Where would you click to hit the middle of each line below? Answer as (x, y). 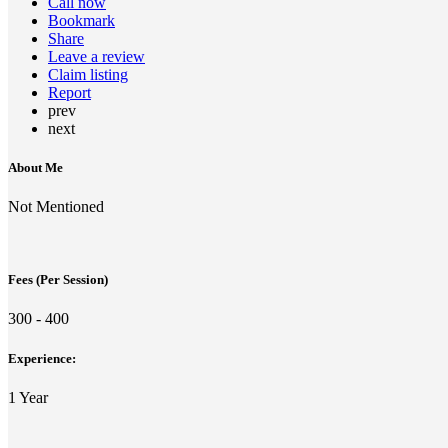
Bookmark (81, 20)
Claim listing (88, 74)
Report (69, 92)
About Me (35, 167)
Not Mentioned (56, 207)
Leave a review (96, 56)
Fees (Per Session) (58, 280)
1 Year (28, 397)
